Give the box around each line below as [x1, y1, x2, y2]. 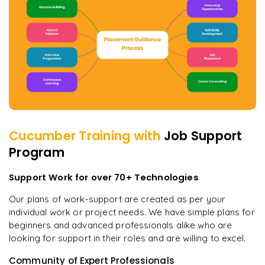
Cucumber [9, 127, 76, 145]
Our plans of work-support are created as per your [9, 193, 226, 205]
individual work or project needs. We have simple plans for [9, 206, 255, 218]
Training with [76, 127, 164, 145]
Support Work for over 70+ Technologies [9, 170, 199, 183]
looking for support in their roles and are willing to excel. [9, 232, 245, 244]
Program [9, 144, 64, 161]
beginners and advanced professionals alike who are [9, 219, 232, 231]
